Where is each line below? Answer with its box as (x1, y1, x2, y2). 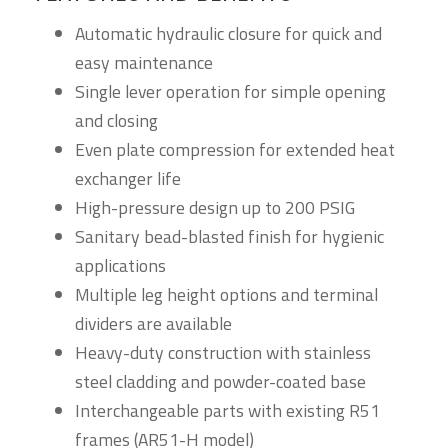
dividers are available (75, 310, 232, 338)
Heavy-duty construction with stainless (75, 339, 371, 367)
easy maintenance (75, 49, 213, 77)
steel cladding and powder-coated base (75, 368, 366, 396)
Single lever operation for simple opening (75, 78, 386, 106)
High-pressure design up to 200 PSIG (75, 194, 355, 222)
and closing (75, 107, 158, 135)
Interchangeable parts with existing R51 (75, 397, 380, 425)
